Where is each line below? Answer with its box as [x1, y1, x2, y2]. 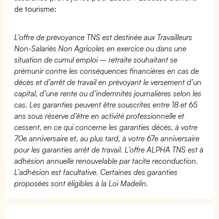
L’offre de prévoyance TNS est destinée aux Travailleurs [14, 32, 193, 42]
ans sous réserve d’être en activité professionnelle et [14, 110, 185, 121]
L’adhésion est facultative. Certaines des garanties [14, 167, 178, 177]
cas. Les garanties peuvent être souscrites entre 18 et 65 [14, 99, 198, 109]
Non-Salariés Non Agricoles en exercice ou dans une [14, 43, 187, 53]
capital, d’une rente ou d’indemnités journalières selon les [14, 88, 202, 98]
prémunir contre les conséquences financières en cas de [14, 66, 199, 76]
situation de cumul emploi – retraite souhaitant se [14, 54, 178, 65]
